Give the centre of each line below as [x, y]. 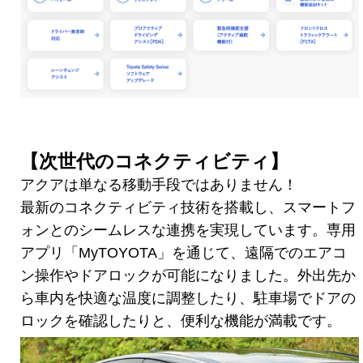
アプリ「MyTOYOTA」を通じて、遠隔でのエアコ [184, 253]
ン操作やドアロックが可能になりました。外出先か [188, 276]
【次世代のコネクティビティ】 [154, 162]
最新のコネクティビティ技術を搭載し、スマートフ [188, 208]
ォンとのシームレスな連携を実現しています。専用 [188, 231]
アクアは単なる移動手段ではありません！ [159, 185]
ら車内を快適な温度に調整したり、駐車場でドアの [188, 299]
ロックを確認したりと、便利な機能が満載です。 [181, 321]
